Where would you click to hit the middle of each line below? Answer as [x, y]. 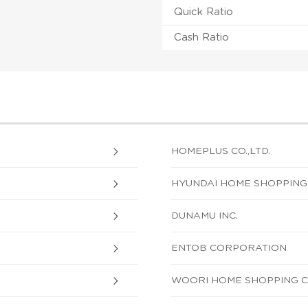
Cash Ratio [202, 37]
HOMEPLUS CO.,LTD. [221, 151]
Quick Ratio [204, 12]
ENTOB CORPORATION [229, 248]
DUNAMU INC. [205, 216]
